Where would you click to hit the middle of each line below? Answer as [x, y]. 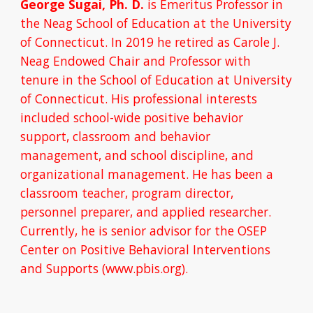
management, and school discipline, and [137, 155]
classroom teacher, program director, [127, 193]
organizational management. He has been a [147, 174]
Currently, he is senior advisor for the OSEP [144, 231]
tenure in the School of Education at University [156, 80]
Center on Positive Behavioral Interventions [146, 250]
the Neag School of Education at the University [156, 23]
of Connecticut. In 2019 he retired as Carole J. [150, 42]
